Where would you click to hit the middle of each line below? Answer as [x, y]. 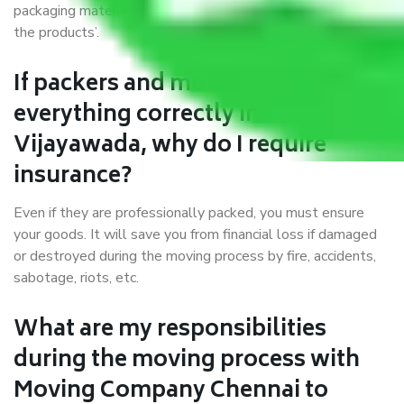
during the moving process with [187, 362]
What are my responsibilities [170, 331]
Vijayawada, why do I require [170, 147]
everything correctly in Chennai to [198, 116]
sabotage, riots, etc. [76, 278]
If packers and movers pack [161, 86]
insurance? [73, 178]
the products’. [56, 33]
